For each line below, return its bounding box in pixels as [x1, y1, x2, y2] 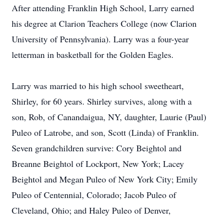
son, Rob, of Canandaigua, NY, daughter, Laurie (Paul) [12, 111, 206, 123]
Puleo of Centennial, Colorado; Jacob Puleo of [12, 189, 176, 200]
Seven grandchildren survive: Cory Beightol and [12, 142, 182, 154]
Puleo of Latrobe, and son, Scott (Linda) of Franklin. [12, 127, 199, 138]
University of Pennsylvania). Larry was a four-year [12, 33, 189, 45]
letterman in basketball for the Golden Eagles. [12, 49, 174, 60]
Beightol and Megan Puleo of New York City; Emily [12, 173, 198, 185]
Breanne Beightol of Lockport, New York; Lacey [12, 158, 184, 169]
